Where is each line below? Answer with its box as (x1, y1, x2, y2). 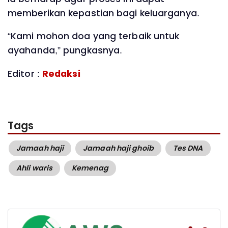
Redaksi (42, 67, 80, 80)
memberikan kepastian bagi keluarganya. (8, 7, 199, 19)
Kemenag (72, 162, 108, 173)
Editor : (8, 67, 42, 80)
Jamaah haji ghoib (83, 142, 154, 153)
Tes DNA (173, 142, 203, 153)
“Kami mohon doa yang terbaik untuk (8, 30, 180, 43)
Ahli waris (16, 162, 52, 173)
